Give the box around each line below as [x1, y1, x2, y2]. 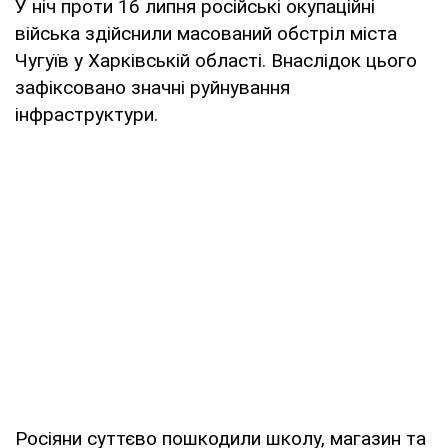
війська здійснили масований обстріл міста [15, 21, 397, 45]
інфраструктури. [15, 102, 158, 126]
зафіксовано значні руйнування [15, 75, 290, 99]
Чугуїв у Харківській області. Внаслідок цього [15, 48, 417, 72]
